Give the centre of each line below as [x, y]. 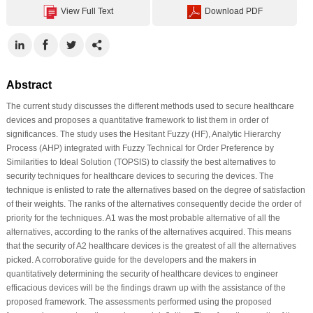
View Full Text [87, 11]
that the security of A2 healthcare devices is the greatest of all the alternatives [151, 246]
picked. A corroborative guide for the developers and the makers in [131, 260]
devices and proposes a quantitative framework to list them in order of [137, 120]
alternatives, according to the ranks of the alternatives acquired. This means [148, 232]
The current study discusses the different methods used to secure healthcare [150, 106]
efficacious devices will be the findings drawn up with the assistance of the [146, 287]
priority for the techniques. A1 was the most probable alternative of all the [143, 218]
